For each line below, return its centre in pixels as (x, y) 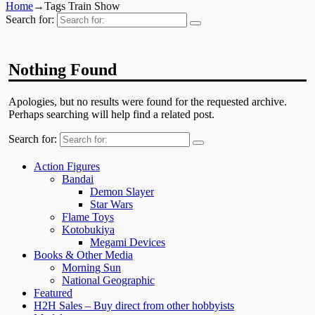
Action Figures (67, 167)
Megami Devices (128, 243)
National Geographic (108, 281)
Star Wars (111, 205)
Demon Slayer (122, 192)
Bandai (78, 179)
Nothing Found (63, 70)
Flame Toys (88, 217)
